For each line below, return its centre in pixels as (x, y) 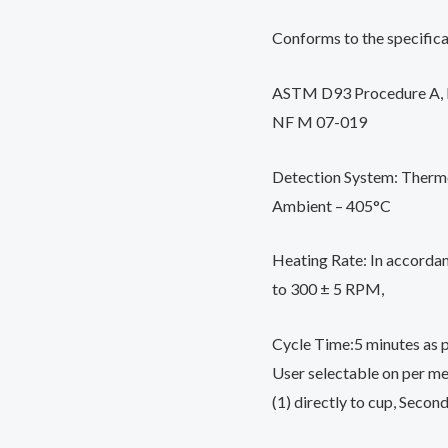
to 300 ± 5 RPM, (328, 289)
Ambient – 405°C (331, 205)
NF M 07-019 (319, 121)
